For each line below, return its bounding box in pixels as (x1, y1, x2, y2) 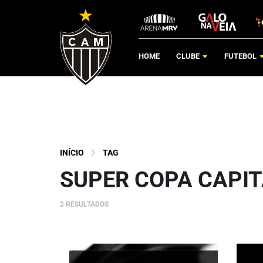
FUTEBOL (224, 52, 257, 61)
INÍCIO (60, 148, 84, 157)
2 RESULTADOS (60, 200, 109, 208)
